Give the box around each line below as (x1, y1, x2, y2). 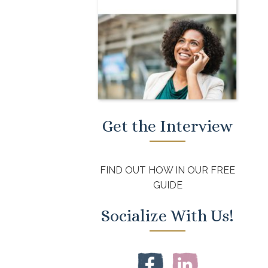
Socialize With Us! (101, 206, 234, 226)
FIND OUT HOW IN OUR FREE (100, 165, 235, 176)
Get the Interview (102, 117, 233, 136)
